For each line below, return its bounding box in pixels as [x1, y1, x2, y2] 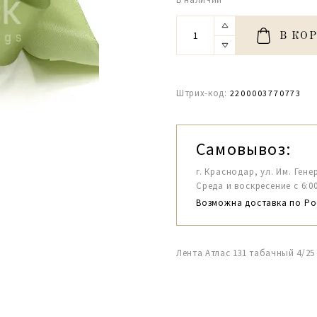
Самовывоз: [196, 138, 291, 160]
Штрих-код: [176, 87, 227, 99]
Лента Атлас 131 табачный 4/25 [176, 247, 315, 259]
